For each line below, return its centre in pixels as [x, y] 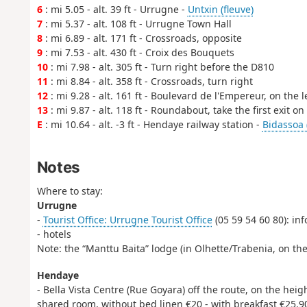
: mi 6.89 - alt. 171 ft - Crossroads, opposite [142, 38]
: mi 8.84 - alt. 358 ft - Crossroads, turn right [150, 82]
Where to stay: [70, 191]
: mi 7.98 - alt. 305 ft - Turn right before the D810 [161, 67]
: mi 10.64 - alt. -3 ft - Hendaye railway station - [152, 125]
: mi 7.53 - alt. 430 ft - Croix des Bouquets [138, 53]
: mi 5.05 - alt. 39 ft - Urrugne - [115, 10]
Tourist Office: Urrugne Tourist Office [127, 220]
